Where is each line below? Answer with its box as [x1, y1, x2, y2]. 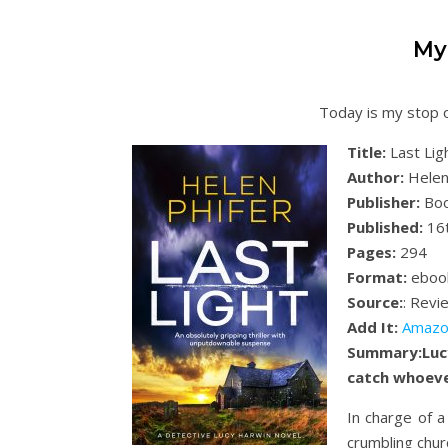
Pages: [347, 242, 396, 262]
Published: [347, 217, 423, 237]
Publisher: [347, 192, 420, 212]
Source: [347, 292, 403, 312]
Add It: [347, 317, 398, 337]
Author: [347, 167, 404, 187]
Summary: [347, 342, 422, 362]
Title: [347, 142, 386, 162]
